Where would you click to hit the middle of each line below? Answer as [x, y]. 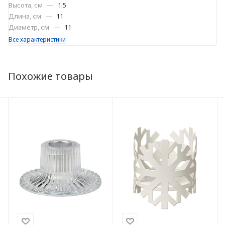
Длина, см [26, 16]
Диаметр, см [30, 27]
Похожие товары [50, 76]
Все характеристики [37, 39]
